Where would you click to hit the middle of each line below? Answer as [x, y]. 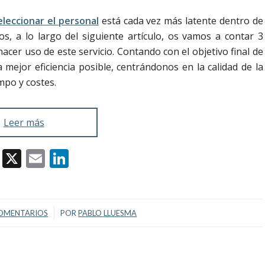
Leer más [24, 122]
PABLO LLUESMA [108, 213]
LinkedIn [107, 158]
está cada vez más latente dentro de [181, 20]
